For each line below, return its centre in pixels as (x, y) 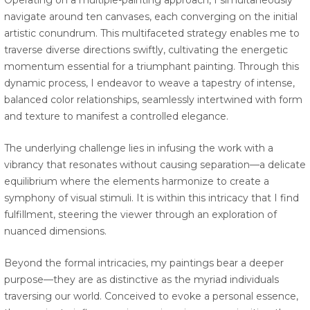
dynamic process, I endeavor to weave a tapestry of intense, (149, 83)
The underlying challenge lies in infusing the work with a (139, 148)
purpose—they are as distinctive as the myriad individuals (142, 280)
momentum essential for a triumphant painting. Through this (152, 67)
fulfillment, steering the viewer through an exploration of (140, 215)
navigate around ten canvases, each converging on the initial (151, 17)
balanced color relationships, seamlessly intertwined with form (153, 100)
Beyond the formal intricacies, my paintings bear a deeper (144, 263)
